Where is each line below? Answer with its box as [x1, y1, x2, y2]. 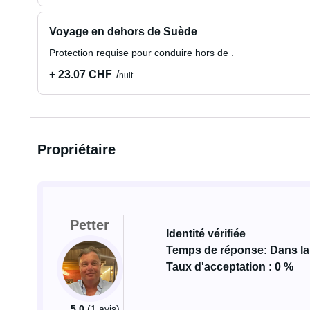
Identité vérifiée [165, 228, 246, 239]
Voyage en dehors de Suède [48, 26, 197, 37]
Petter [70, 217, 110, 232]
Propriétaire [37, 142, 116, 157]
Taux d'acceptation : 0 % [165, 261, 293, 273]
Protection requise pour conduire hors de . [48, 47, 234, 58]
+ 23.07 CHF [48, 69, 112, 80]
